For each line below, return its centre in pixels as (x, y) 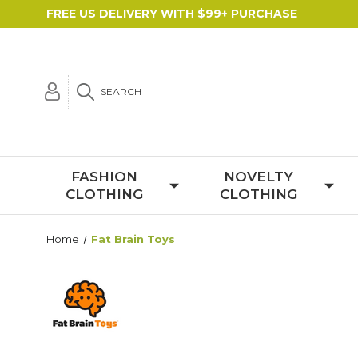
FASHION (105, 177)
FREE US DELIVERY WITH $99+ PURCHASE (172, 14)
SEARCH (121, 91)
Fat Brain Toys (133, 239)
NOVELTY (258, 177)
